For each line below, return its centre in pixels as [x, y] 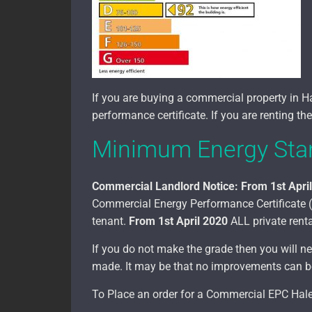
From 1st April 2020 [178, 221]
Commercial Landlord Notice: [166, 187]
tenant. [110, 221]
